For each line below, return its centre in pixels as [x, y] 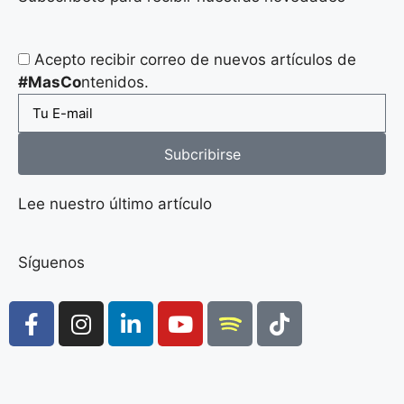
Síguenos [51, 262]
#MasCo [50, 82]
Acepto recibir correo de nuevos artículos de [195, 60]
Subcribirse [202, 154]
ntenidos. [115, 82]
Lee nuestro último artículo [115, 204]
